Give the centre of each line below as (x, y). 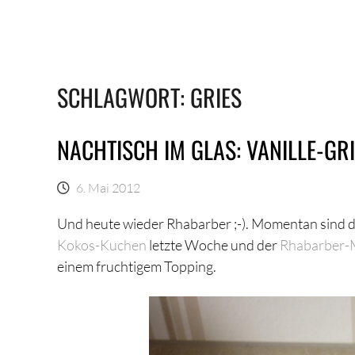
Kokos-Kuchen (102, 245)
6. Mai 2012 (108, 187)
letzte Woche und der (213, 245)
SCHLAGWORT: (124, 97)
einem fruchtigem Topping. (137, 266)
